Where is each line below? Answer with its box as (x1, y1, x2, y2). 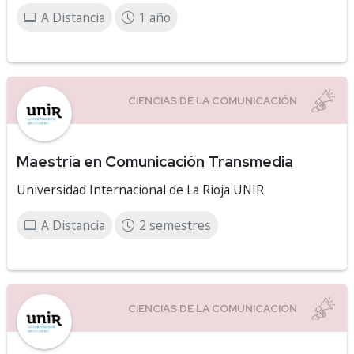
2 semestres (139, 217, 211, 234)
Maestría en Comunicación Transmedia (17, 151, 293, 171)
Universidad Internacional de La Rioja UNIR (17, 181, 264, 198)
